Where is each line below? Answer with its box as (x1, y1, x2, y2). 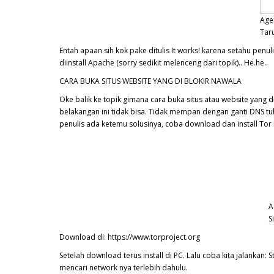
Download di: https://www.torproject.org (59, 232, 200, 242)
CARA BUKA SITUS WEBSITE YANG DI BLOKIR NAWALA (59, 76, 242, 86)
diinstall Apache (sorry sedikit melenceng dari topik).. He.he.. (59, 57, 268, 68)
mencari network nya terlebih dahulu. (59, 262, 188, 273)
